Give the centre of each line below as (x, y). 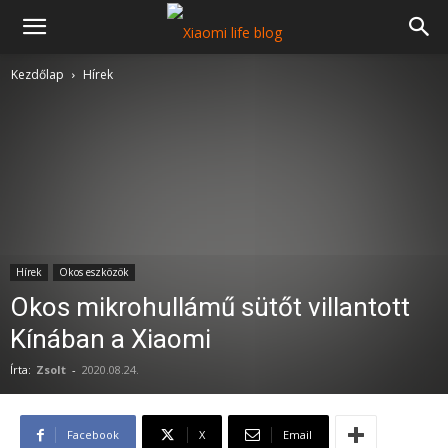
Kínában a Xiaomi (110, 339)
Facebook (93, 434)
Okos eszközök (94, 272)
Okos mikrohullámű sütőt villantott (210, 307)
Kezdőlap (37, 74)
